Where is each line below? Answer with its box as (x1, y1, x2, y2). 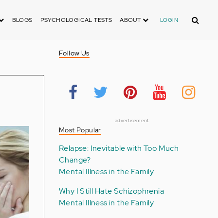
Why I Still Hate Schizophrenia (58, 186, 164, 196)
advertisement (114, 117, 149, 124)
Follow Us (58, 49, 90, 57)
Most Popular (58, 126, 101, 134)
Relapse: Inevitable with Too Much (58, 143, 179, 153)
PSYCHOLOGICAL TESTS (40, 16, 112, 24)
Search (185, 12, 211, 22)
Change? (58, 155, 91, 165)
